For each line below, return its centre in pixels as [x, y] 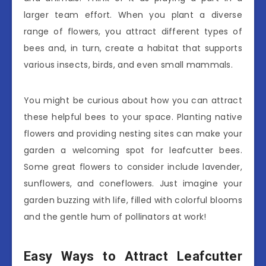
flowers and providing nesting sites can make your [133, 133]
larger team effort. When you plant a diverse [133, 15]
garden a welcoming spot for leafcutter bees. [133, 150]
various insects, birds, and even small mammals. [129, 64]
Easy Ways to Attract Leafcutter [133, 256]
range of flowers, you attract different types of [133, 31]
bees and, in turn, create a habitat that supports [133, 48]
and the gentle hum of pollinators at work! [115, 216]
